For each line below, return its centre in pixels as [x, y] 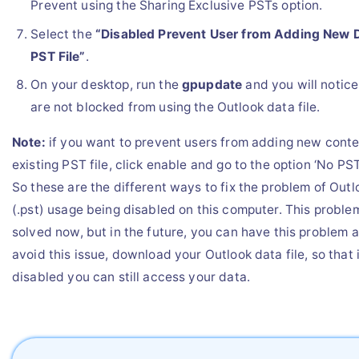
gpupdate [212, 85]
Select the [63, 34]
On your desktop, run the [106, 85]
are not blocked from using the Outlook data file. [175, 107]
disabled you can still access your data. [131, 276]
